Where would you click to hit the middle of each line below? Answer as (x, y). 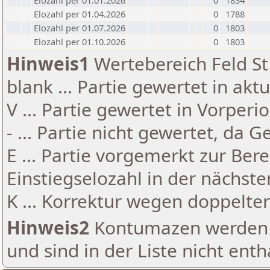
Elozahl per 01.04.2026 (80, 14)
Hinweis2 (48, 228)
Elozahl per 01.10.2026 (80, 42)
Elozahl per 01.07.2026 (80, 28)
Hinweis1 (48, 64)
